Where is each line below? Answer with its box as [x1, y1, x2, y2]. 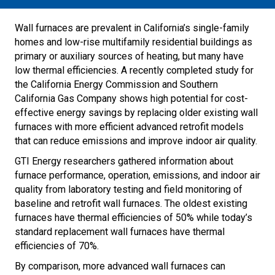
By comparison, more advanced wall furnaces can [15, 260, 225, 272]
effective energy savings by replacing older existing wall [15, 106, 258, 118]
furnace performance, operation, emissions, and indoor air [15, 169, 260, 181]
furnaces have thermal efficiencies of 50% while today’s [15, 211, 252, 223]
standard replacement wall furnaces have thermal [15, 225, 225, 238]
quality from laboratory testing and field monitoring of [15, 183, 242, 195]
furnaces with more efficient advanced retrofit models [15, 120, 244, 133]
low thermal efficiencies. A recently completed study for [15, 64, 254, 76]
